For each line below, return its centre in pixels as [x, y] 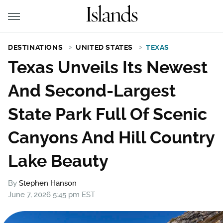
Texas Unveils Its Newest [108, 67]
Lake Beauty [58, 161]
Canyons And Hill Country [111, 137]
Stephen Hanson [48, 183]
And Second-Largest [92, 91]
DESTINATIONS [36, 47]
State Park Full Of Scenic [108, 114]
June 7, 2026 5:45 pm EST [52, 195]
